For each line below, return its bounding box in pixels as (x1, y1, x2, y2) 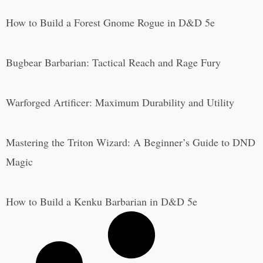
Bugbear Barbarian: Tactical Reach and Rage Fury (6, 55, 221, 70)
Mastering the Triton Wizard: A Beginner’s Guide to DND (6, 135, 255, 150)
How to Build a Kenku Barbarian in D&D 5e (6, 194, 197, 209)
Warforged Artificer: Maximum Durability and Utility (6, 95, 234, 110)
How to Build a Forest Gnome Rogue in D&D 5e (6, 15, 215, 30)
